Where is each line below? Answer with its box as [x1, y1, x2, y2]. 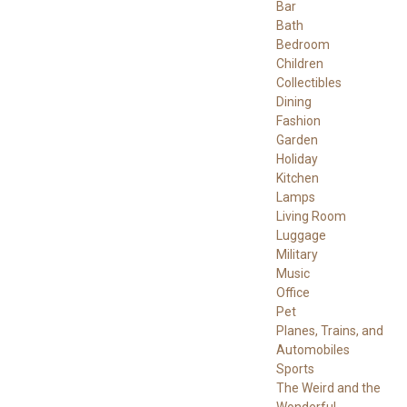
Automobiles [275, 342, 350, 357]
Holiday [275, 151, 318, 166]
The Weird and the [275, 380, 381, 395]
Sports [275, 361, 314, 376]
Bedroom [275, 36, 330, 52]
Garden [275, 132, 318, 147]
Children [275, 55, 323, 71]
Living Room [275, 208, 346, 223]
